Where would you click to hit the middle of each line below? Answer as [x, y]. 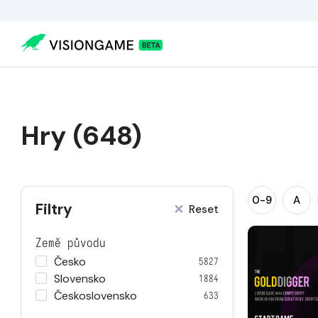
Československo [95, 296]
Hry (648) [81, 136]
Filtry [54, 209]
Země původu [71, 243]
